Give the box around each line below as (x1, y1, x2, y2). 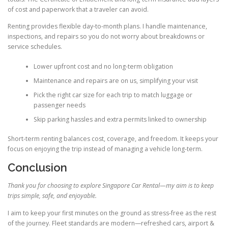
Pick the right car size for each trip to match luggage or (33, 90, 192, 99)
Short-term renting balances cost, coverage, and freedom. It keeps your (8, 134, 218, 144)
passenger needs (33, 100, 85, 109)
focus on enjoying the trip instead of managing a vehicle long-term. (8, 145, 203, 154)
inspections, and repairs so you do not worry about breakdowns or (8, 32, 205, 41)
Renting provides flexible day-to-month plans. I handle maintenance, (8, 22, 207, 31)
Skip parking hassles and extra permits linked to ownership (33, 115, 207, 124)
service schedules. (8, 42, 62, 51)
